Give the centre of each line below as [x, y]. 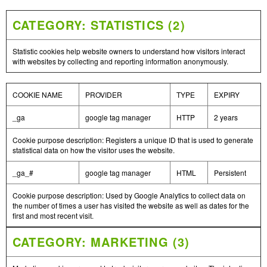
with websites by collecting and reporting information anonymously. [120, 61]
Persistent [230, 173]
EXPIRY [227, 94]
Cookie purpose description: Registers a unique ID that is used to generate [133, 140]
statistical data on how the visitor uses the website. [94, 150]
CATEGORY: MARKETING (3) [101, 242]
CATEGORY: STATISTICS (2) [99, 25]
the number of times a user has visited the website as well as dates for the [131, 205]
